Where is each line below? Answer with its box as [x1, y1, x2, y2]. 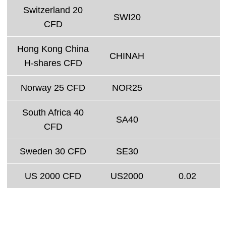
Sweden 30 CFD [20, 146, 86, 156]
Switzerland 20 [23, 5, 83, 15]
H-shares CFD [24, 58, 82, 68]
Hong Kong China [17, 43, 89, 54]
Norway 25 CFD [21, 82, 85, 93]
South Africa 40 [22, 107, 84, 118]
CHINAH [109, 50, 144, 61]
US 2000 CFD [25, 171, 81, 181]
